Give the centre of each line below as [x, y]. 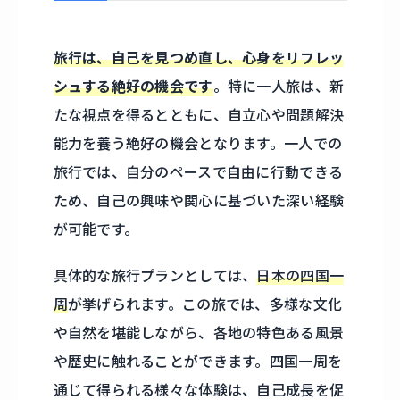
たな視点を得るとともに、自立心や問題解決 [199, 115]
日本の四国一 [300, 275]
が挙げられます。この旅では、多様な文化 [205, 304]
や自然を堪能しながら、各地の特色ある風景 [199, 333]
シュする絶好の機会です [133, 86]
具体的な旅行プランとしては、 [155, 275]
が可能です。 [96, 229]
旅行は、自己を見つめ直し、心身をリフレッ [199, 58]
